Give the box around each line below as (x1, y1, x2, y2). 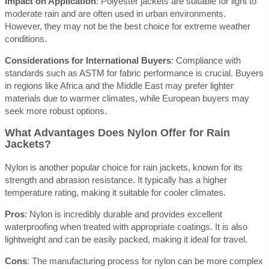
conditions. (5, 33, 47, 44)
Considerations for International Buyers (5, 55, 171, 65)
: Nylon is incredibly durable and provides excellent (25, 208, 222, 219)
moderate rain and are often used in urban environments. (5, 8, 226, 19)
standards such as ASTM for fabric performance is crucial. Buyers (5, 67, 264, 78)
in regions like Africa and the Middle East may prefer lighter (5, 80, 234, 91)
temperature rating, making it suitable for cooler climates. (5, 187, 226, 198)
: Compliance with (171, 55, 241, 65)
